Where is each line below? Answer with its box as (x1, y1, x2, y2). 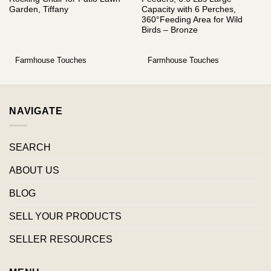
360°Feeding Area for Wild (141, 15, 243, 24)
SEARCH (9, 142, 51, 153)
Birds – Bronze (141, 25, 198, 34)
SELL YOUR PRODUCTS (9, 211, 122, 222)
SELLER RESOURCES (9, 234, 113, 245)
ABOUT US (9, 165, 59, 176)
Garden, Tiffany (8, 4, 68, 14)
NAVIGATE (9, 105, 63, 116)
